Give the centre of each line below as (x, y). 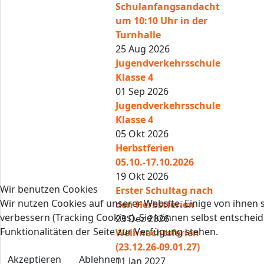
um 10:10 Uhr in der (162, 21)
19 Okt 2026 (142, 176)
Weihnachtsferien (158, 233)
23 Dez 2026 (143, 219)
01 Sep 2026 (142, 91)
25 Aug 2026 (143, 49)
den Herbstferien (155, 204)
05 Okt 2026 (142, 134)
